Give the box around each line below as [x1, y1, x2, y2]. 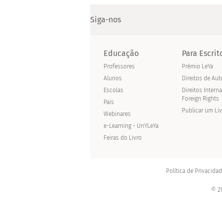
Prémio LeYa [182, 63, 214, 70]
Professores [104, 63, 135, 70]
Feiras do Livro [104, 134, 142, 142]
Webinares [104, 111, 131, 118]
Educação [104, 49, 139, 58]
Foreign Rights [182, 95, 220, 103]
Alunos [104, 75, 122, 82]
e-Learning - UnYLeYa [104, 122, 159, 130]
